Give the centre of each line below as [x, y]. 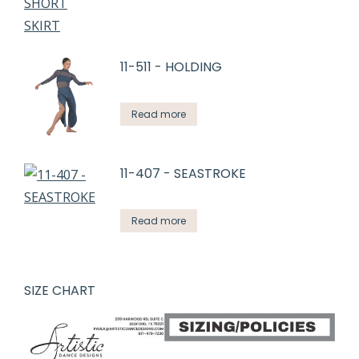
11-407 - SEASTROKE [183, 173]
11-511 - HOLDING [171, 67]
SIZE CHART [60, 290]
